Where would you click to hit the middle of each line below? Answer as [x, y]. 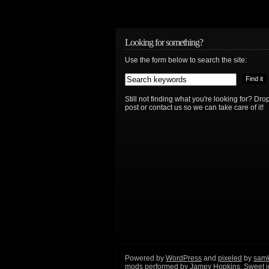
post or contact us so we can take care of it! [194, 107]
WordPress [184, 258]
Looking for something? [164, 42]
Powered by [145, 258]
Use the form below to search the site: [186, 60]
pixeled [230, 258]
